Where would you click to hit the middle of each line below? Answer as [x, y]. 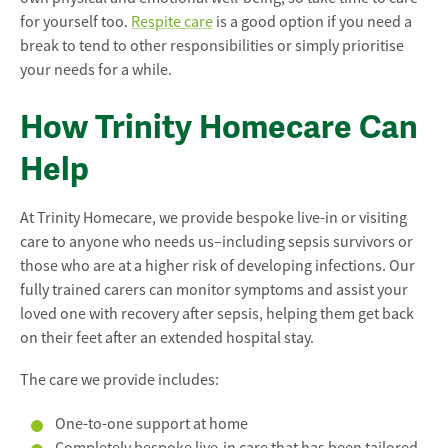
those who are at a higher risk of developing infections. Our [217, 265]
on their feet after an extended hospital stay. [167, 337]
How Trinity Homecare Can [219, 126]
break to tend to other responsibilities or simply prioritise [212, 45]
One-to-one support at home [151, 423]
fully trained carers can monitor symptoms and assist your [214, 289]
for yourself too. [75, 21]
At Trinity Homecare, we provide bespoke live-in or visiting [213, 217]
